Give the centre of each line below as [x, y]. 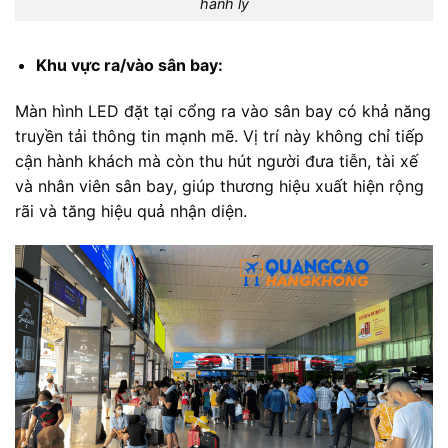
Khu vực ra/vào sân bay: [129, 65]
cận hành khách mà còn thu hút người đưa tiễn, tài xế [216, 161]
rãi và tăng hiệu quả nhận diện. [131, 211]
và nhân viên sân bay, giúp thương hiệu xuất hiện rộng [219, 186]
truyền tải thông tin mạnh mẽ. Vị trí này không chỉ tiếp [219, 136]
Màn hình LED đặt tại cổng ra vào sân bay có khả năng [223, 111]
